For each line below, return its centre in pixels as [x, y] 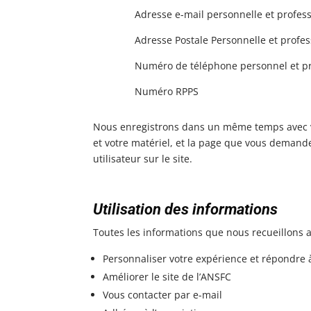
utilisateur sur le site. [143, 158]
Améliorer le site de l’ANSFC [167, 276]
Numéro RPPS [167, 91]
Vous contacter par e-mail [163, 294]
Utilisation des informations [186, 209]
